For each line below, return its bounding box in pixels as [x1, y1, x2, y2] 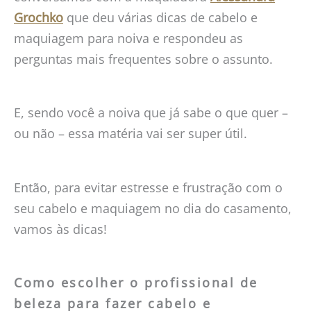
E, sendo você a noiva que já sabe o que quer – [14, 104, 288, 121]
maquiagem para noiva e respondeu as [14, 29, 243, 47]
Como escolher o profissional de [14, 274, 258, 292]
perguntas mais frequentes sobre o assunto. [14, 50, 273, 67]
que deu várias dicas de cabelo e [63, 8, 258, 26]
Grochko [14, 8, 63, 26]
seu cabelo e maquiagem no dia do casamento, [14, 199, 292, 217]
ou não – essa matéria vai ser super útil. [14, 125, 247, 142]
